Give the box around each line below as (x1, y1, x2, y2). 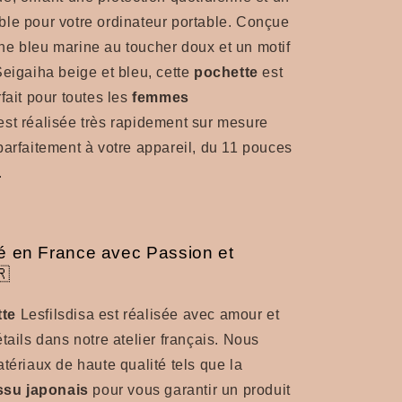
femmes (132, 89, 189, 105)
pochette (194, 64, 258, 80)
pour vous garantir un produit (88, 381, 291, 398)
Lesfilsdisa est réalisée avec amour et (16, 306, 280, 322)
